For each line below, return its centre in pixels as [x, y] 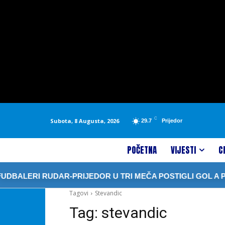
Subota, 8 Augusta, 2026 [85, 121]
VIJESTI [183, 150]
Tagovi [79, 193]
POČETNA [142, 150]
